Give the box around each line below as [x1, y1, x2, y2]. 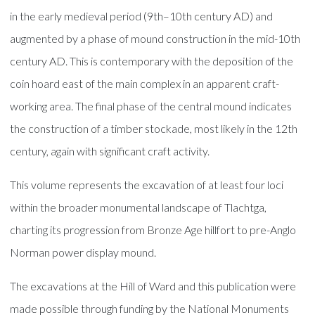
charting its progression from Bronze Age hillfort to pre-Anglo [10, 222, 297, 236]
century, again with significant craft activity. [10, 143, 210, 157]
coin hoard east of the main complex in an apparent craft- [10, 76, 280, 90]
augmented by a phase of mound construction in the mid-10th [10, 31, 301, 45]
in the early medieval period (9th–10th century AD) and [10, 8, 274, 22]
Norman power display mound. [10, 245, 157, 259]
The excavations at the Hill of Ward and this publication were [10, 278, 297, 292]
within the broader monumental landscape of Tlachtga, [10, 200, 267, 214]
